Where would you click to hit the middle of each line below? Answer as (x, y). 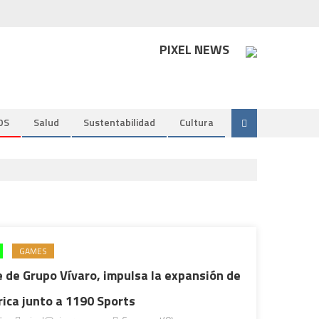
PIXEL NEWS (194, 49)
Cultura (197, 122)
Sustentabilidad (119, 122)
